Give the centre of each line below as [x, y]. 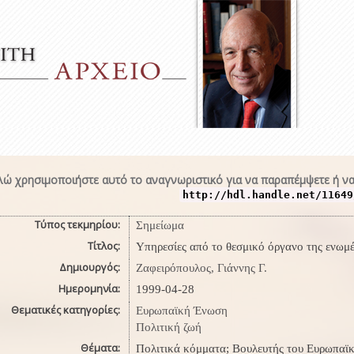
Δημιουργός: [90, 267]
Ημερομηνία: [90, 288]
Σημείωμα [160, 225]
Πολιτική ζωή [168, 327]
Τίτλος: [105, 246]
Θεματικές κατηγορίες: [66, 310]
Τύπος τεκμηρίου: [78, 224]
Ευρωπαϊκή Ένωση [181, 311]
